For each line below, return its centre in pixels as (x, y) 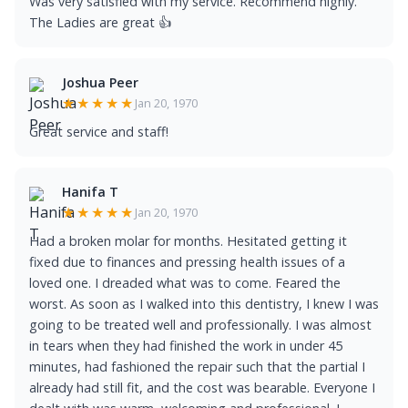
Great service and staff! (99, 132)
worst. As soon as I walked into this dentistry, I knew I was (204, 304)
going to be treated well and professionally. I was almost (200, 325)
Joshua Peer (100, 82)
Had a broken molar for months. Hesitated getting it (188, 241)
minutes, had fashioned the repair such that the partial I (197, 367)
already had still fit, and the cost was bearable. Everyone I (202, 388)
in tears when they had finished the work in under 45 (186, 346)
